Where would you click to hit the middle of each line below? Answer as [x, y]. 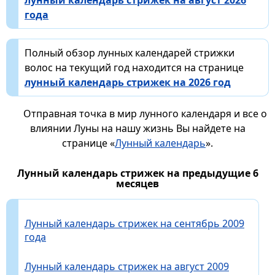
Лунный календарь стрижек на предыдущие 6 [137, 173]
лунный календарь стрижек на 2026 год [128, 83]
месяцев [137, 184]
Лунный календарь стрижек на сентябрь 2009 [134, 224]
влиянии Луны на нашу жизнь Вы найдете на [137, 129]
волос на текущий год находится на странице [134, 68]
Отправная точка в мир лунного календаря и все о [145, 114]
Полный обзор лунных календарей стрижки [130, 53]
